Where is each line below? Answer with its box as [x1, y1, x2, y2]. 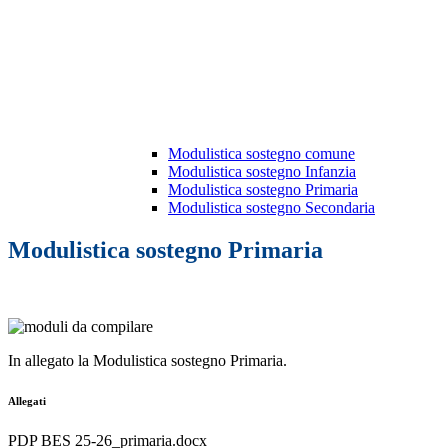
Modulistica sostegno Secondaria [168, 199, 375, 217]
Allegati [8, 395, 46, 408]
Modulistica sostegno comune [168, 145, 355, 163]
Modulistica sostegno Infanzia [168, 163, 356, 181]
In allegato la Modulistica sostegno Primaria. [8, 352, 287, 370]
